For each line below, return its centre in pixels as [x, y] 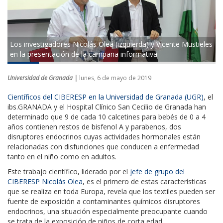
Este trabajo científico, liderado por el [69, 171]
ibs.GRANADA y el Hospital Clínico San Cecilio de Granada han [107, 107]
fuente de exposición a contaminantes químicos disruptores [104, 201]
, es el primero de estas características [145, 181]
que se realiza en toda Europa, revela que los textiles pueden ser [111, 191]
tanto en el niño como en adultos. [62, 156]
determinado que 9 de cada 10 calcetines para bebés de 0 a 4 [107, 116]
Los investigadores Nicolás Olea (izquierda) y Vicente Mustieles [111, 44]
